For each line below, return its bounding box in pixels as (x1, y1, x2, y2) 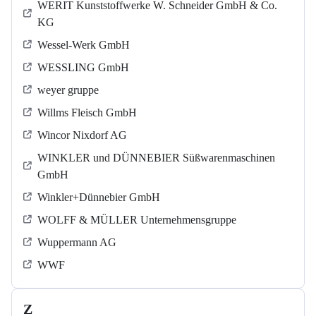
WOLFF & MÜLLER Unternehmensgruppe (37, 214, 236, 226)
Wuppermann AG (37, 236, 116, 249)
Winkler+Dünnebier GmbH (37, 191, 160, 204)
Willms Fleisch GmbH (37, 107, 137, 119)
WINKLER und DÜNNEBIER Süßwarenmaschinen (37, 152, 275, 164)
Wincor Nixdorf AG (37, 129, 127, 142)
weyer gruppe (37, 84, 99, 97)
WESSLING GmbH (37, 61, 129, 74)
